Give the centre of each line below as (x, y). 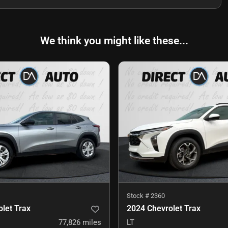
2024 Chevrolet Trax (164, 209)
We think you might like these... (114, 41)
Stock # (139, 196)
